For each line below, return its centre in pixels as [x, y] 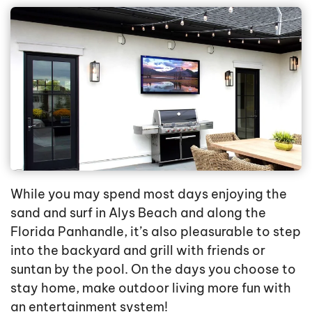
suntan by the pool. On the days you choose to [153, 270]
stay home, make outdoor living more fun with [151, 288]
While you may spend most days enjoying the [149, 194]
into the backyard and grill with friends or [138, 251]
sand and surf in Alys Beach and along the [138, 213]
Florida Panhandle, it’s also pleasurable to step [156, 232]
